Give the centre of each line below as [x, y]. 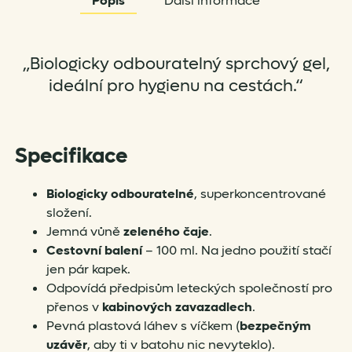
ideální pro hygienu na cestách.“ [176, 86]
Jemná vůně [83, 232]
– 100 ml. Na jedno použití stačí [236, 251]
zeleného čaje [164, 232]
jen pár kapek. [88, 269]
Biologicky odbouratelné [120, 194]
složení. [69, 213]
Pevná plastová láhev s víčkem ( [143, 326]
